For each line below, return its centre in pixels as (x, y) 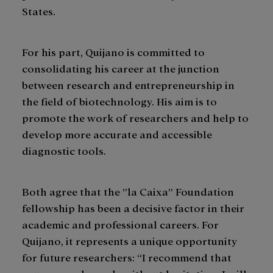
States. (40, 10)
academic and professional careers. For (120, 224)
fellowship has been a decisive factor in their (133, 207)
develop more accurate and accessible (117, 133)
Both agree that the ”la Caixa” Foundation (128, 191)
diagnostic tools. (65, 150)
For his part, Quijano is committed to (113, 51)
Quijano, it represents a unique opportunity (129, 240)
